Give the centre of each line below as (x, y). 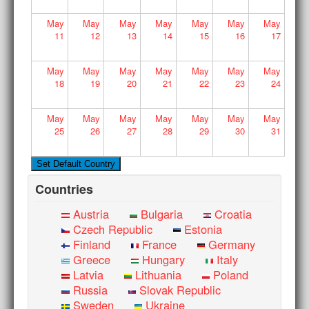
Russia (90, 289)
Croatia (233, 213)
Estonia (203, 229)
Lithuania (158, 274)
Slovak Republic (180, 289)
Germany (232, 244)
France (159, 244)
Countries (64, 189)
